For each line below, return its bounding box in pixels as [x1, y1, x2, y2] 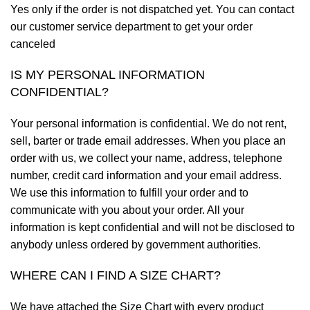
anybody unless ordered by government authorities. [10, 238, 261, 250]
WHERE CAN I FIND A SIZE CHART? [10, 268, 221, 282]
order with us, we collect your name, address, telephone [10, 152, 282, 164]
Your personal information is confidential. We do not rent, [10, 117, 286, 129]
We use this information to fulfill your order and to [10, 186, 248, 199]
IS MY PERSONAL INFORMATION [10, 67, 205, 82]
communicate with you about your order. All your [10, 203, 244, 216]
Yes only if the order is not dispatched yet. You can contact [10, 3, 294, 15]
